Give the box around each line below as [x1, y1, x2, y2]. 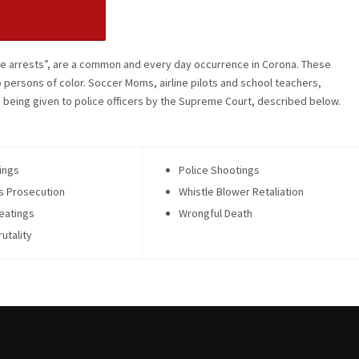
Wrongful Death [179, 206, 252, 221]
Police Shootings [179, 163, 260, 178]
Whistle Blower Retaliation [179, 184, 304, 200]
